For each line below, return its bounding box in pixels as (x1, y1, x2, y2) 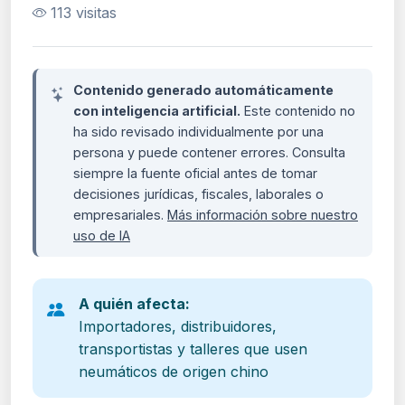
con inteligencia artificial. (73, 102, 240, 118)
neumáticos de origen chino (79, 362, 268, 381)
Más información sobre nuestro (167, 206, 358, 222)
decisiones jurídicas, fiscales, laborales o (73, 185, 324, 202)
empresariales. (73, 206, 167, 222)
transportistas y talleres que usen (79, 339, 307, 358)
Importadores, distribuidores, (79, 316, 277, 335)
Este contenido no (240, 102, 355, 118)
